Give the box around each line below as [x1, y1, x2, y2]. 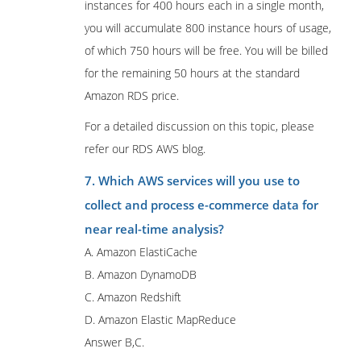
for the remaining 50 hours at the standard [85, 65, 300, 81]
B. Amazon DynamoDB [85, 267, 197, 282]
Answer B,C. [85, 334, 144, 350]
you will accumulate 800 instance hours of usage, [85, 20, 331, 35]
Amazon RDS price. [85, 88, 179, 103]
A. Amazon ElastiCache [85, 244, 197, 259]
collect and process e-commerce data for [85, 197, 318, 213]
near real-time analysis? [85, 221, 224, 237]
